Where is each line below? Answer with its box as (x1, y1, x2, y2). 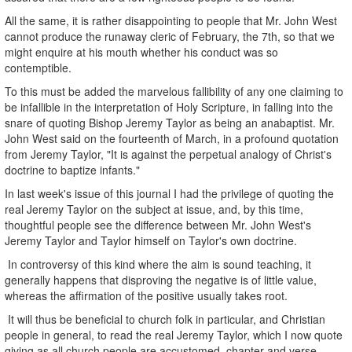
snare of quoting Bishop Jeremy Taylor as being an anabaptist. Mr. (5, 114, 335, 130)
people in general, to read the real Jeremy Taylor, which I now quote (5, 326, 343, 343)
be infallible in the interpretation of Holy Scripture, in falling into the (5, 98, 333, 115)
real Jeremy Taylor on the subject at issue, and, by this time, (5, 200, 303, 217)
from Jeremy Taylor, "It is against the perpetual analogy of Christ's (5, 145, 332, 162)
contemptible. (5, 59, 71, 75)
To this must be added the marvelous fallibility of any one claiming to (5, 82, 343, 99)
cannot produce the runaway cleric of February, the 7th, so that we (5, 27, 335, 44)
